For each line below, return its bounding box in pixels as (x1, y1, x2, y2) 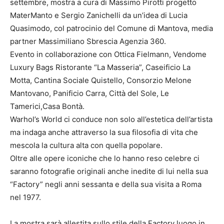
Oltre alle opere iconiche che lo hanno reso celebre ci (10, 153, 199, 163)
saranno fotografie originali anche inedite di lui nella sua (10, 166, 208, 176)
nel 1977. (10, 192, 41, 202)
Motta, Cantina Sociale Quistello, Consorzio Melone (10, 75, 191, 85)
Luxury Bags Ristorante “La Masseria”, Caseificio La (10, 62, 190, 72)
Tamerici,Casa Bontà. (10, 101, 84, 111)
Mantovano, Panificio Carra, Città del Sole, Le (10, 88, 169, 98)
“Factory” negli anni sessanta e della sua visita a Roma (10, 179, 201, 189)
